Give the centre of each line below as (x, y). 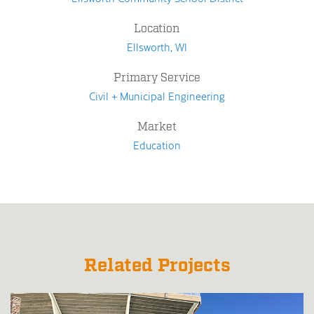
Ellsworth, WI (157, 47)
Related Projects (157, 265)
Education (157, 145)
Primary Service (157, 77)
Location (157, 28)
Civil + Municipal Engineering (157, 96)
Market (157, 127)
